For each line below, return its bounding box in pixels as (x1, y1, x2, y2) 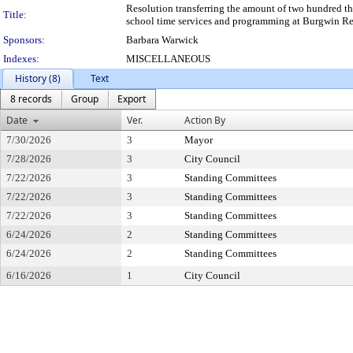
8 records (10, 92, 52, 106)
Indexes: (3, 53, 39, 65)
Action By (184, 113, 225, 127)
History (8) (15, 72, 61, 85)
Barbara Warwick (126, 34, 199, 46)
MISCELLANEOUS (126, 53, 210, 65)
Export (117, 92, 146, 106)
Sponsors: (3, 34, 45, 46)
